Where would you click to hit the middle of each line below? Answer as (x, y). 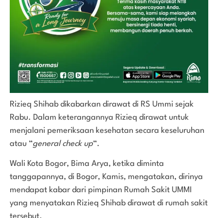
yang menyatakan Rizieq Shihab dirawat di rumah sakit (109, 203)
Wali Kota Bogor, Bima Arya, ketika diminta (87, 163)
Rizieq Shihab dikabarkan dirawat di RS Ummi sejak (102, 104)
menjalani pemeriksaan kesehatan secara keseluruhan (107, 130)
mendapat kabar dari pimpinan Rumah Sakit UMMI (101, 190)
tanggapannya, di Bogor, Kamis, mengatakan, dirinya (106, 177)
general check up (63, 144)
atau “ (21, 144)
